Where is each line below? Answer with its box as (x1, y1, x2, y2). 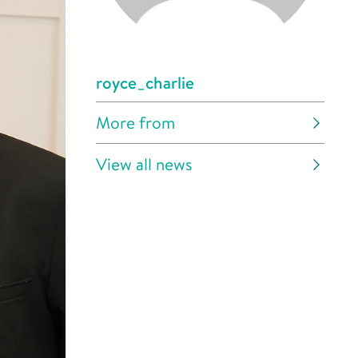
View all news (95, 153, 193, 175)
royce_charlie (95, 71, 194, 94)
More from (95, 111, 175, 133)
